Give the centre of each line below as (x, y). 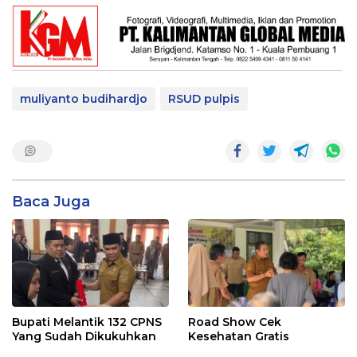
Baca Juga (51, 201)
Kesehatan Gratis (239, 336)
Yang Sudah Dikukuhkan (84, 336)
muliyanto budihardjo (84, 98)
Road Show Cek (235, 322)
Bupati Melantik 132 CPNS (87, 322)
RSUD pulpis (204, 98)
